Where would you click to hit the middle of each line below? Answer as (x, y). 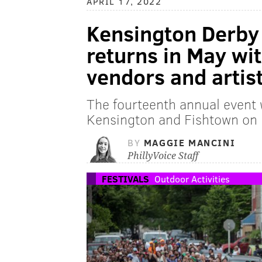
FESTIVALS (125, 179)
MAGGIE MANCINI (189, 143)
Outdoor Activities (192, 179)
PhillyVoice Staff (163, 156)
